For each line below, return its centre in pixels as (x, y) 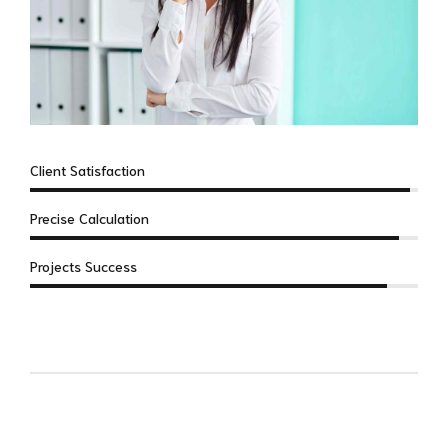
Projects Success (83, 265)
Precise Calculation (89, 217)
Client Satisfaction (87, 170)
